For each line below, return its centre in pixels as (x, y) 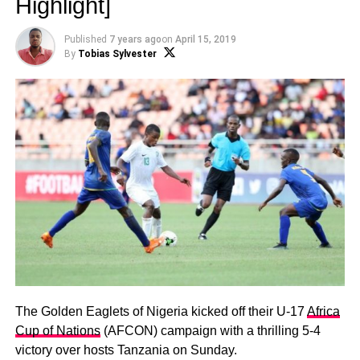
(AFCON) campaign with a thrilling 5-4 (210, 331)
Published (85, 39)
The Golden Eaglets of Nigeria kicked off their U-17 (161, 312)
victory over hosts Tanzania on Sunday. (126, 350)
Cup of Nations (57, 331)
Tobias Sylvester (117, 54)
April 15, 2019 (205, 39)
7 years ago (135, 39)
